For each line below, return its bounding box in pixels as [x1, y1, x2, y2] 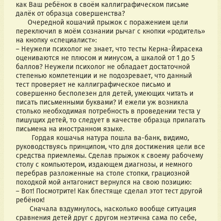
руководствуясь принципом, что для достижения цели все [15, 143, 205, 151]
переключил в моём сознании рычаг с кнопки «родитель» [15, 27, 205, 36]
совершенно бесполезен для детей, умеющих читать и [15, 89, 193, 98]
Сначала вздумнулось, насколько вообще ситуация [15, 205, 30, 214]
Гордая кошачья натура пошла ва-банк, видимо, [15, 134, 32, 143]
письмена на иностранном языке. [15, 125, 124, 134]
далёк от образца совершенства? [15, 9, 125, 18]
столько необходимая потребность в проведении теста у [15, 107, 200, 116]
